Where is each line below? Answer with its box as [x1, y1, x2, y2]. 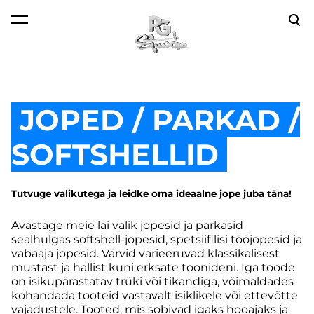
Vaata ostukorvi [118, 20, 185, 30]
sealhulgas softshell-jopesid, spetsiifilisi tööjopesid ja [11, 233, 302, 247]
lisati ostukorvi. [17, 19, 91, 32]
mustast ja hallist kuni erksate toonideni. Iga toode [11, 261, 295, 275]
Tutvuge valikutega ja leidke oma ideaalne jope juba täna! [11, 188, 292, 200]
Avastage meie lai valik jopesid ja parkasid [11, 219, 243, 233]
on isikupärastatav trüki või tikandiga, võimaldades [11, 275, 294, 289]
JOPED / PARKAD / [11, 102, 300, 138]
